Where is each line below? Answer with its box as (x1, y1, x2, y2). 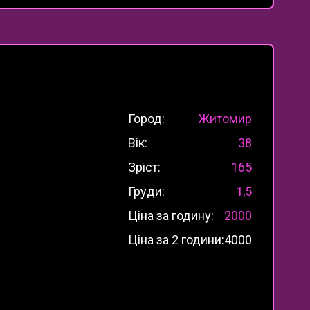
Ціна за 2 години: (128, 232, 224, 247)
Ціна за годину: (128, 208, 214, 223)
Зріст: (128, 159, 161, 174)
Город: (128, 111, 165, 126)
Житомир (199, 111, 252, 126)
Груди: (128, 183, 165, 199)
